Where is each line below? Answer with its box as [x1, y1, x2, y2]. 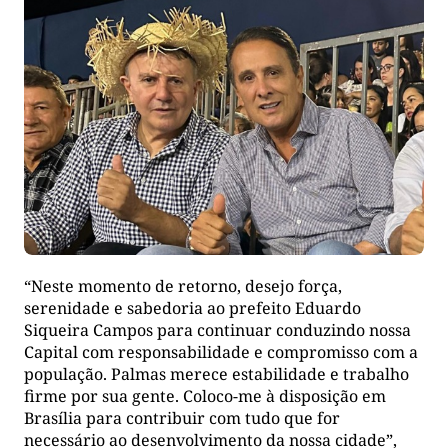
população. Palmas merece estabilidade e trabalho [24, 363, 409, 386]
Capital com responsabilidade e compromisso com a [24, 341, 418, 364]
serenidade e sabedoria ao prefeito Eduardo [24, 297, 361, 320]
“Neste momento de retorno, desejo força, [24, 275, 342, 298]
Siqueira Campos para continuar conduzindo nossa [24, 319, 411, 342]
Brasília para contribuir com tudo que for [24, 407, 340, 430]
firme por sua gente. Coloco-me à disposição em [24, 385, 386, 408]
